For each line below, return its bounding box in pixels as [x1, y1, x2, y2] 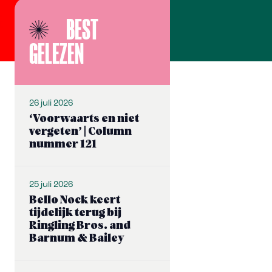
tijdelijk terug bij [29, 208, 121, 219]
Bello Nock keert [29, 195, 120, 206]
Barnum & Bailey [29, 233, 124, 245]
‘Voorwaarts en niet [29, 114, 139, 125]
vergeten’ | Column [29, 126, 132, 138]
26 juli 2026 [29, 99, 73, 109]
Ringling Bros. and [29, 220, 131, 232]
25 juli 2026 [29, 180, 73, 190]
